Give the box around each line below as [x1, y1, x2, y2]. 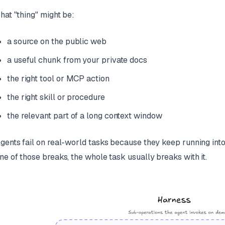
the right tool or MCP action [7, 73, 109, 84]
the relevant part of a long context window [7, 110, 162, 121]
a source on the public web [7, 36, 106, 47]
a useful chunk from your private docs [7, 55, 147, 65]
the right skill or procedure [7, 92, 105, 102]
